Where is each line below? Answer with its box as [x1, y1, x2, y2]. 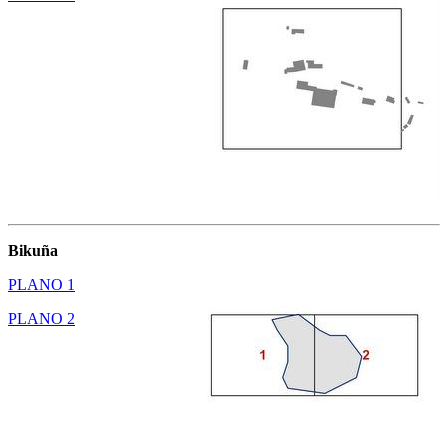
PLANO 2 [8, 309, 75, 327]
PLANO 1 [8, 275, 75, 293]
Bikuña [8, 241, 58, 259]
